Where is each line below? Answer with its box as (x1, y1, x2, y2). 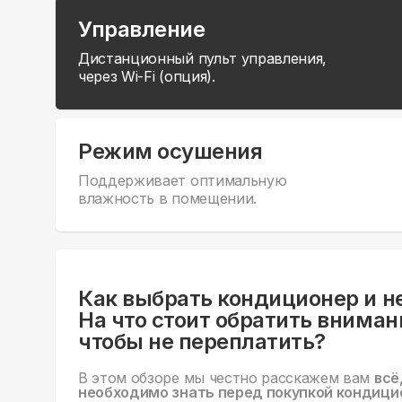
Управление (78, 16, 205, 43)
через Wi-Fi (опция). (78, 67, 215, 86)
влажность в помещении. (78, 189, 257, 208)
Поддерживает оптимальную (78, 171, 287, 190)
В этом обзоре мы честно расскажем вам (78, 369, 374, 388)
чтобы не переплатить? (78, 328, 326, 355)
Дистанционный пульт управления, (78, 49, 328, 68)
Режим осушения (78, 138, 263, 165)
